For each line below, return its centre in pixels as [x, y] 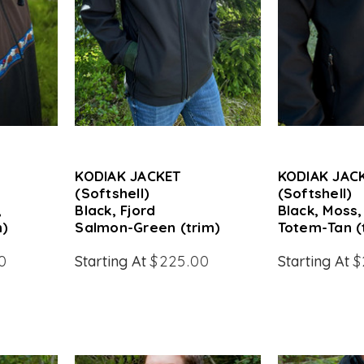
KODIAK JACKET [128, 176]
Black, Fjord [115, 210]
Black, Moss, [320, 210]
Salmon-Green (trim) [148, 227]
